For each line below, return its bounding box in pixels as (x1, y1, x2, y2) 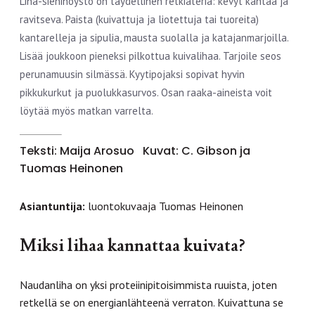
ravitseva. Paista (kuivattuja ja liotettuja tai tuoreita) (20, 12, 259, 26)
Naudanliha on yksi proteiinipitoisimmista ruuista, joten (20, 277, 277, 292)
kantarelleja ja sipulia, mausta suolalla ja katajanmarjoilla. (20, 30, 288, 44)
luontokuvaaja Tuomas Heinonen (88, 198, 243, 213)
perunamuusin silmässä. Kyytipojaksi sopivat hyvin (20, 67, 245, 81)
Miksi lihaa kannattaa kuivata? (20, 234, 245, 257)
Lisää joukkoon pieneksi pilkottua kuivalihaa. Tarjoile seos (20, 49, 281, 63)
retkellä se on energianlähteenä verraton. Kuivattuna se (20, 295, 283, 309)
